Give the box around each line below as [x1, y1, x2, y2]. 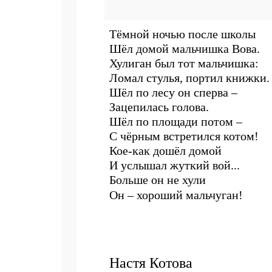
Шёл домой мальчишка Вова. [109, 42, 260, 55]
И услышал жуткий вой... [109, 158, 240, 172]
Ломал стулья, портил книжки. [109, 71, 270, 84]
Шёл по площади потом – [109, 115, 242, 128]
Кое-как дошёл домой [109, 144, 222, 157]
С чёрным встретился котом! [109, 129, 259, 143]
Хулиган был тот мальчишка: [109, 56, 259, 70]
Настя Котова [109, 255, 192, 271]
